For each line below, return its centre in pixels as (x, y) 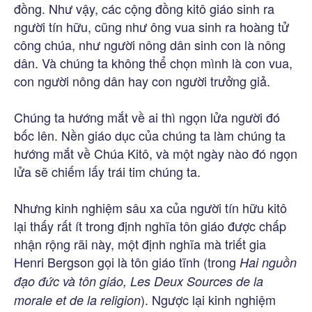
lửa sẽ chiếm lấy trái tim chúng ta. (107, 171)
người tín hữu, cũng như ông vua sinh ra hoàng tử (151, 26)
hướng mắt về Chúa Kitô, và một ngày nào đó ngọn (156, 153)
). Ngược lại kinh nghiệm (208, 299)
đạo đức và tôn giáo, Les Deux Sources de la (139, 281)
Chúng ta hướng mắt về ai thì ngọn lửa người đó (147, 117)
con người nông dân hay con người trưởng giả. (142, 80)
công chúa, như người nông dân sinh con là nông (150, 44)
